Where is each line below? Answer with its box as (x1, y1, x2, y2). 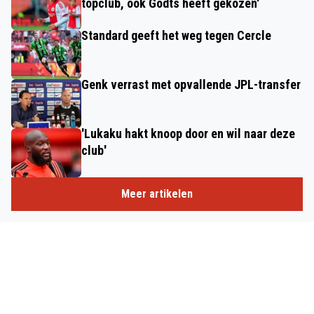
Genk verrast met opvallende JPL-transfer (81, 77, 301, 93)
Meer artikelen (121, 187, 193, 201)
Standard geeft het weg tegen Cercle (81, 28, 271, 43)
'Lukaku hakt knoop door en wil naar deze (81, 126, 295, 142)
